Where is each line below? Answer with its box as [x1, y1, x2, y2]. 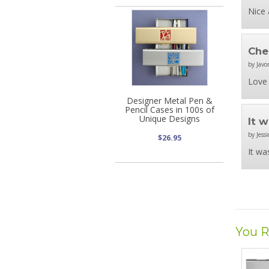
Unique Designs [139, 112, 200, 124]
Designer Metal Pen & [126, 94, 213, 106]
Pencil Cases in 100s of [124, 103, 214, 115]
